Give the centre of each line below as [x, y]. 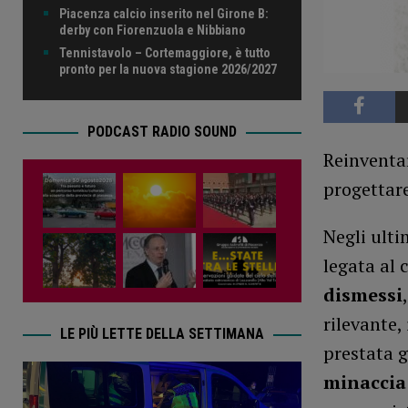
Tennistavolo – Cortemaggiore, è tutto [165, 52]
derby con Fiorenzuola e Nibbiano [153, 30]
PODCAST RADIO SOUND [162, 131]
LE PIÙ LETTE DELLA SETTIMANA [162, 333]
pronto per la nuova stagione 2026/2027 [168, 69]
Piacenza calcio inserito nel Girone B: [164, 13]
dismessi [362, 294]
